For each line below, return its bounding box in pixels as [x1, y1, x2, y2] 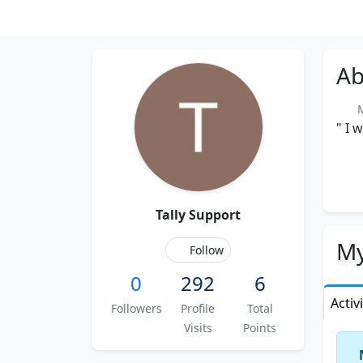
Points [243, 320, 277, 335]
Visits [183, 320, 212, 335]
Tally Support [156, 206, 241, 224]
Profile [181, 301, 216, 316]
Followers [110, 301, 162, 316]
